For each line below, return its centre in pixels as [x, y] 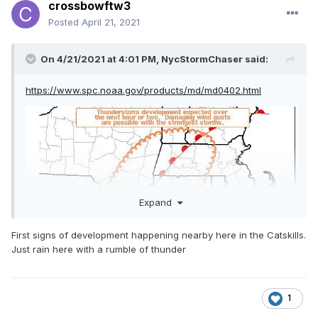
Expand [158, 202]
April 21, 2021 [111, 22]
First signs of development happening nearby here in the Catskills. [159, 235]
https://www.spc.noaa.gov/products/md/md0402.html [143, 91]
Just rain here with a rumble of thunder [99, 249]
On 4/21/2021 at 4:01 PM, [101, 59]
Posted [65, 22]
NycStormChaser [202, 59]
